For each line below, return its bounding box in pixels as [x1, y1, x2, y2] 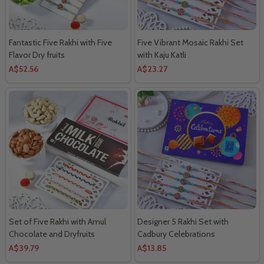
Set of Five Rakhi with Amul [9, 216, 106, 227]
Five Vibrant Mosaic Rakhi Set [137, 37, 244, 48]
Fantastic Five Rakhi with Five [9, 37, 112, 48]
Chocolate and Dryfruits [9, 229, 95, 240]
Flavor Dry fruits [9, 49, 65, 60]
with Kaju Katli [137, 49, 187, 60]
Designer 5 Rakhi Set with [137, 216, 229, 227]
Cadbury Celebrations [137, 229, 216, 240]
